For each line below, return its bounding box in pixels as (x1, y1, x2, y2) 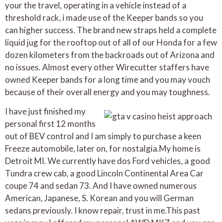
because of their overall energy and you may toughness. (5, 86, 210, 97)
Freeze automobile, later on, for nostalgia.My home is (5, 143, 201, 154)
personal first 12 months (5, 118, 96, 129)
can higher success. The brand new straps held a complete (5, 24, 217, 35)
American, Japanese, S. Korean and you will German (5, 193, 194, 204)
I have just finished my (5, 106, 86, 117)
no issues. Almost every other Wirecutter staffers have (5, 61, 209, 72)
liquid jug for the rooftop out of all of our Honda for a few (5, 37, 217, 48)
